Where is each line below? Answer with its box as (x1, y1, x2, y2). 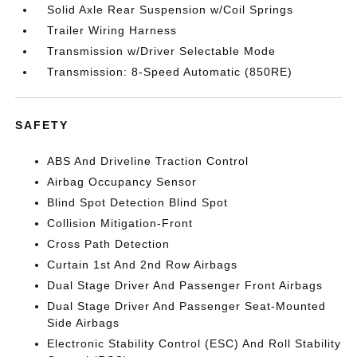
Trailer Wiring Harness (47, 24, 178, 37)
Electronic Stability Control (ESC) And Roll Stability (47, 337, 342, 350)
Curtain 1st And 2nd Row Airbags (47, 258, 238, 271)
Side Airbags (47, 316, 120, 329)
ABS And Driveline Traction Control (47, 155, 249, 167)
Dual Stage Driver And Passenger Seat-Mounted (47, 300, 327, 312)
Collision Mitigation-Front (47, 217, 194, 229)
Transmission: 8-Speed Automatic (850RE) (47, 65, 293, 78)
